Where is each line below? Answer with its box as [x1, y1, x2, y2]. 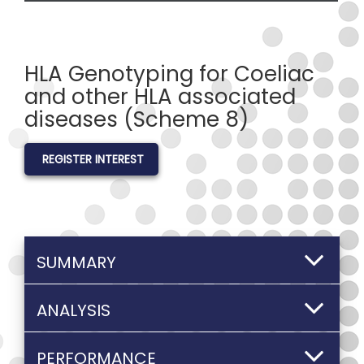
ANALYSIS [37, 299, 110, 322]
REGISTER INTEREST [42, 151, 144, 167]
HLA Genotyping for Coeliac [24, 59, 314, 89]
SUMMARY [37, 251, 116, 274]
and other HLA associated [24, 82, 296, 111]
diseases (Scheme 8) [24, 105, 249, 134]
